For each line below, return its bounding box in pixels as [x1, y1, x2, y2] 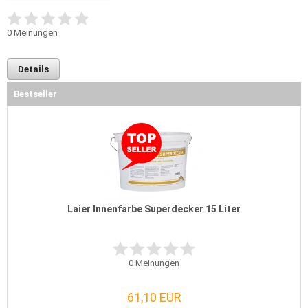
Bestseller [14, 89, 57, 99]
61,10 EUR [126, 290, 181, 305]
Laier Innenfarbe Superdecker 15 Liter [67, 203, 241, 214]
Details [18, 64, 49, 74]
